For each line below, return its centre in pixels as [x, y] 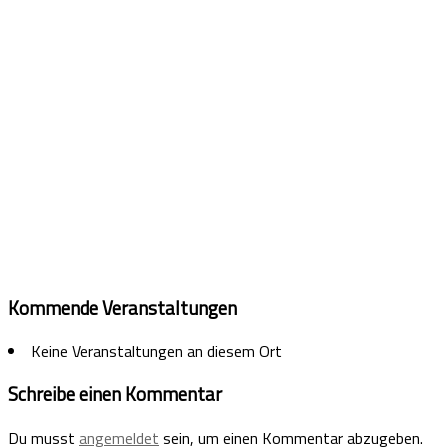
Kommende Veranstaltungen [122, 308]
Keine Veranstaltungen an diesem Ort [156, 351]
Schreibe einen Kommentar [115, 393]
